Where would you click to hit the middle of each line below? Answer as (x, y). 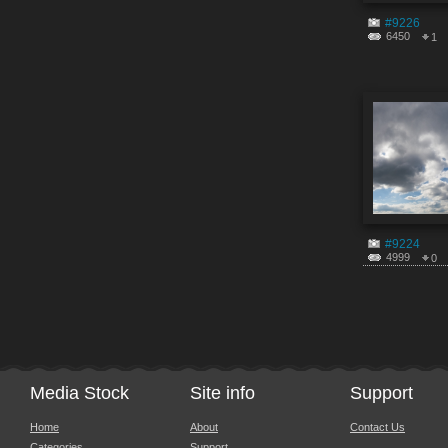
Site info (222, 393)
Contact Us (377, 427)
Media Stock (79, 393)
